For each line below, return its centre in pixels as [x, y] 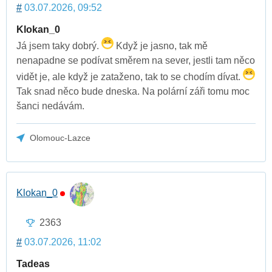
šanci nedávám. [50, 106]
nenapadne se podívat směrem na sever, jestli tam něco [136, 61]
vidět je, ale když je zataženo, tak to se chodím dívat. [130, 77]
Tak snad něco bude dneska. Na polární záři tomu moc [133, 92]
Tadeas [33, 264]
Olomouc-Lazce [60, 138]
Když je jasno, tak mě [161, 46]
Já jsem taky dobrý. [59, 46]
